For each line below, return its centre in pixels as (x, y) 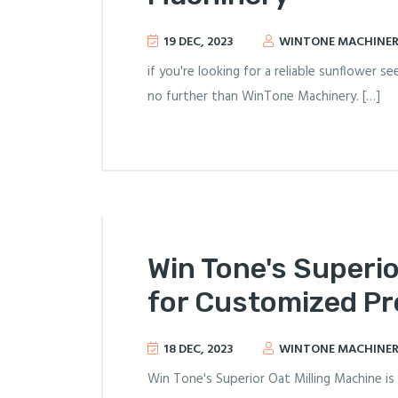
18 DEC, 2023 (199, 350)
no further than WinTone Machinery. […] (264, 97)
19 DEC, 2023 (199, 42)
